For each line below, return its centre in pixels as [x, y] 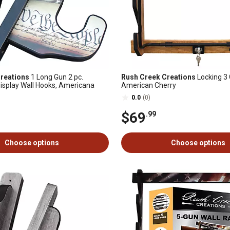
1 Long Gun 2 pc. [56, 77]
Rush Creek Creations [158, 77]
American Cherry [149, 85]
